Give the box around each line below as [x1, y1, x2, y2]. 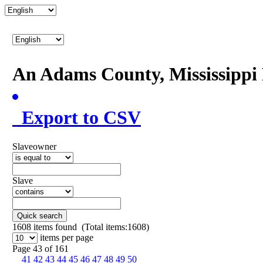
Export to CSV [12, 107, 141, 129]
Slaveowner [12, 141, 56, 151]
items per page [40, 232, 93, 242]
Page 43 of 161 [12, 243, 69, 254]
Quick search [17, 211, 62, 220]
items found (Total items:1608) [31, 221, 149, 232]
